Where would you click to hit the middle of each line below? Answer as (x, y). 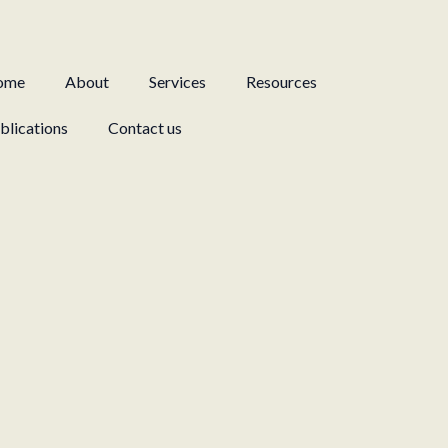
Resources (281, 81)
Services (177, 81)
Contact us (144, 127)
